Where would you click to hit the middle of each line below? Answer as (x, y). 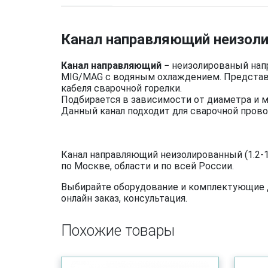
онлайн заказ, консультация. (124, 198)
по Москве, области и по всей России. (147, 166)
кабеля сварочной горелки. (121, 88)
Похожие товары (118, 231)
